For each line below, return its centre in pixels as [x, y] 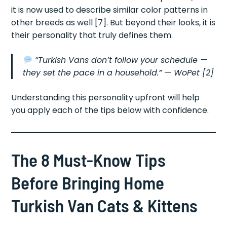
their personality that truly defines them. [92, 35]
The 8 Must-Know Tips [89, 160]
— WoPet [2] [188, 73]
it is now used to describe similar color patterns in [110, 10]
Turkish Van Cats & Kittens [105, 205]
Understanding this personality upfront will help [106, 98]
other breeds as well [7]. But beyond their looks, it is [113, 23]
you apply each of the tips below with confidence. [110, 110]
